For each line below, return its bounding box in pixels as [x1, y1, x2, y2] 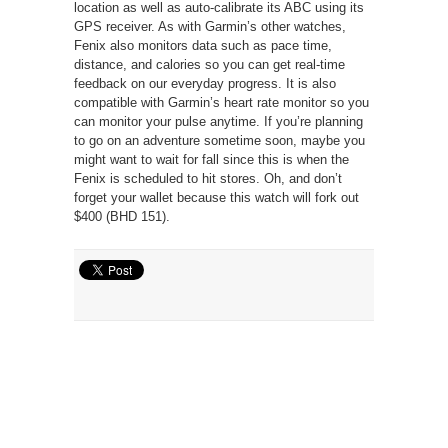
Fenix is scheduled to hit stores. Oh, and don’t [74, 170, 342, 186]
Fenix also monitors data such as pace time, [74, 37, 332, 53]
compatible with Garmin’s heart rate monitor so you [74, 94, 369, 110]
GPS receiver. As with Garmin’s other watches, [74, 18, 346, 34]
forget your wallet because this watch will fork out [74, 189, 359, 205]
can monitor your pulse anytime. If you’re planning [74, 113, 363, 129]
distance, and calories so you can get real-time [74, 56, 345, 72]
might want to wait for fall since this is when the [74, 151, 349, 167]
